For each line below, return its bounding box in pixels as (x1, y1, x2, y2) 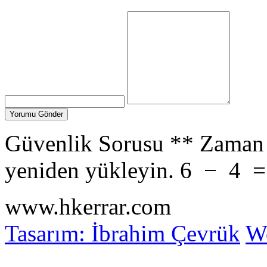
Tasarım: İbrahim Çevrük (5, 221, 240, 246)
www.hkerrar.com (5, 194, 171, 219)
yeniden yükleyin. (5, 157, 174, 183)
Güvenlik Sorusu (5, 131, 164, 156)
